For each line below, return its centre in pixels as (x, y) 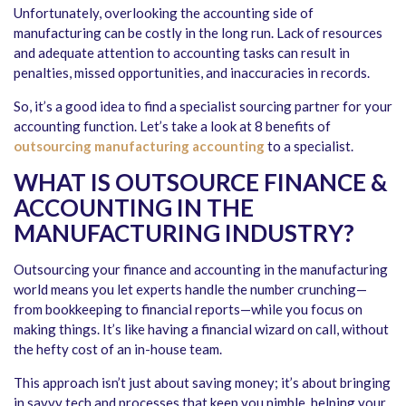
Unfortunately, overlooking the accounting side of (164, 13)
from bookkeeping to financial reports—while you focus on (188, 309)
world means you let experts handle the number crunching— (190, 290)
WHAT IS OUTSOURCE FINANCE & (201, 183)
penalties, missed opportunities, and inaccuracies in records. (192, 73)
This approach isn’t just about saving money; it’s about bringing (202, 383)
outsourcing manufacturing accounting (139, 146)
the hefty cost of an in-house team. (118, 349)
